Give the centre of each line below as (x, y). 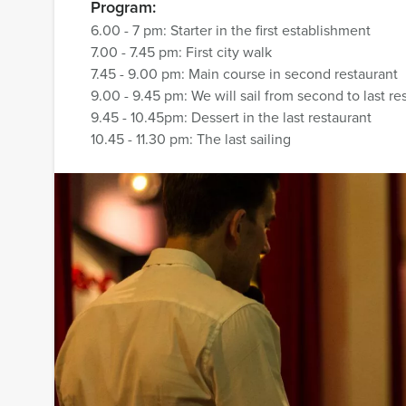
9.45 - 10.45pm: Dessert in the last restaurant (231, 117)
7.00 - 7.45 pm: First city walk (181, 52)
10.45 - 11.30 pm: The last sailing (191, 139)
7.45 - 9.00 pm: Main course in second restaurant (244, 74)
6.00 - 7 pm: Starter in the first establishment (231, 30)
